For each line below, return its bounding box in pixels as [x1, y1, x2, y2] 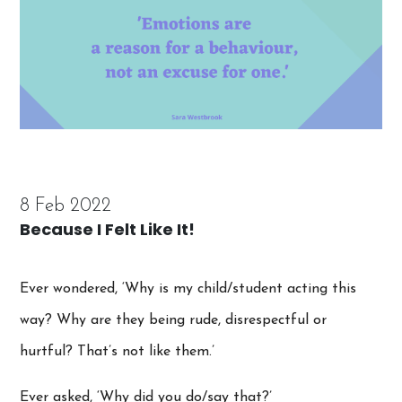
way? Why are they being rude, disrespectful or [20, 312, 328, 328]
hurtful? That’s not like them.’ [20, 344, 215, 359]
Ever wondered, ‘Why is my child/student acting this [20, 281, 357, 296]
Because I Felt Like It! [20, 217, 196, 240]
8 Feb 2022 [20, 196, 112, 215]
